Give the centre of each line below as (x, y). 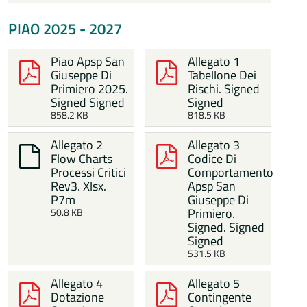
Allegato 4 (77, 283)
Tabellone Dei (222, 75)
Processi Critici (89, 172)
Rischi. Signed (224, 89)
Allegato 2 (77, 145)
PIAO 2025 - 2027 (65, 29)
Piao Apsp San (88, 61)
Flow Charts (82, 159)
